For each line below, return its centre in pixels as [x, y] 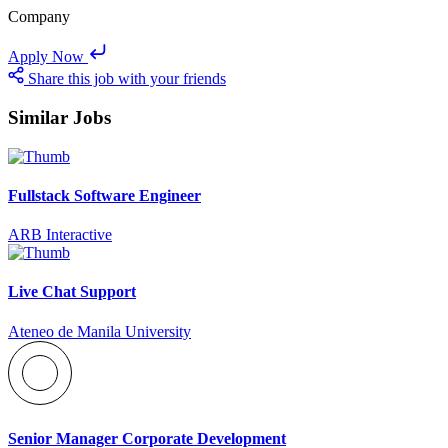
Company [39, 17]
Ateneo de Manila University [99, 331]
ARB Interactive [60, 235]
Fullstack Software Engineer [104, 195]
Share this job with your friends [127, 79]
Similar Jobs [59, 117]
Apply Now [46, 57]
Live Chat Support [72, 292]
